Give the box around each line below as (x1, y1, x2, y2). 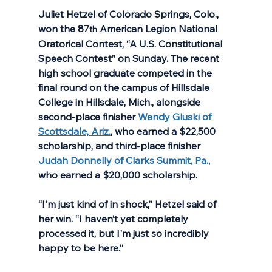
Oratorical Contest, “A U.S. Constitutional (38, 37, 225, 50)
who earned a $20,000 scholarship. (38, 168, 200, 181)
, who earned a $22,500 (110, 124, 218, 137)
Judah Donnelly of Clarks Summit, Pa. (38, 154, 208, 166)
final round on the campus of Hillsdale (38, 81, 212, 93)
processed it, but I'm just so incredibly (38, 226, 211, 239)
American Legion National (97, 22, 220, 35)
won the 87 (38, 22, 89, 35)
